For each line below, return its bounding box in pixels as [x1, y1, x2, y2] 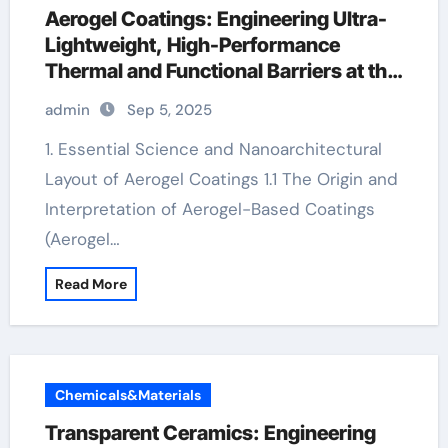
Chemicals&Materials [54, 386, 201, 404]
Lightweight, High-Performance [44, 33, 340, 57]
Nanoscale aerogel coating [44, 85, 290, 109]
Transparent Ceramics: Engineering [44, 421, 376, 445]
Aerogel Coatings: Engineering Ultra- [44, 7, 387, 31]
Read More [54, 275, 127, 293]
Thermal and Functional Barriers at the [44, 59, 398, 83]
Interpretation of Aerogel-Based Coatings [44, 198, 375, 220]
